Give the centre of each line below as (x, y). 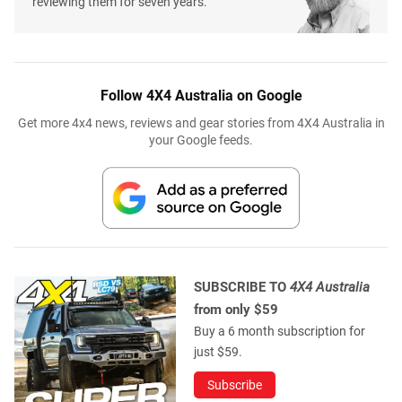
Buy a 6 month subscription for (280, 331)
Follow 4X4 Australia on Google (201, 95)
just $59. (218, 351)
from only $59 (236, 309)
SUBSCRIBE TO (242, 287)
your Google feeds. (201, 140)
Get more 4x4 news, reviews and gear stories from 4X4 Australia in (201, 122)
